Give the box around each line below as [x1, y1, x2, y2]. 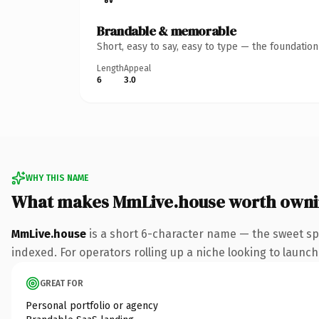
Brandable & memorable [97, 21, 236, 40]
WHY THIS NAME [26, 172, 88, 183]
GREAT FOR [40, 278, 83, 288]
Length [97, 63, 124, 73]
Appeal [124, 63, 151, 73]
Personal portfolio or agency [26, 299, 158, 312]
